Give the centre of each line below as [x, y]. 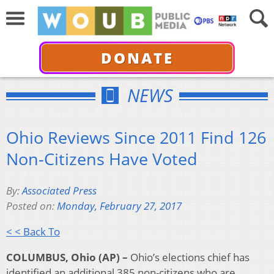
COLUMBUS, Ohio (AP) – [67, 257]
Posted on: [31, 206]
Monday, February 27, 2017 [119, 206]
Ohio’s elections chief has [189, 257]
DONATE [137, 57]
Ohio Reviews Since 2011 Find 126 [136, 137]
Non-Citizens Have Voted [102, 158]
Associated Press [59, 191]
